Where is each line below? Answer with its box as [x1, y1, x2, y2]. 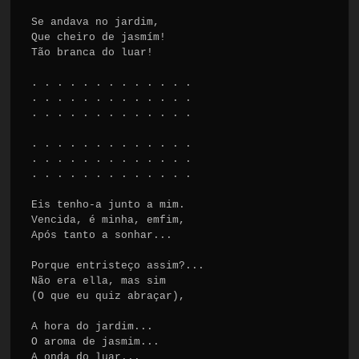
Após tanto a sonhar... [31, 228, 173, 241]
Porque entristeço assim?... [31, 259, 205, 272]
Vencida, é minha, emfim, [31, 213, 186, 226]
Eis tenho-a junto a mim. [31, 198, 186, 211]
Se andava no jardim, [31, 15, 160, 28]
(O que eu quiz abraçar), [31, 289, 186, 302]
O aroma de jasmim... [31, 335, 160, 348]
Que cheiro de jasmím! [31, 30, 167, 43]
